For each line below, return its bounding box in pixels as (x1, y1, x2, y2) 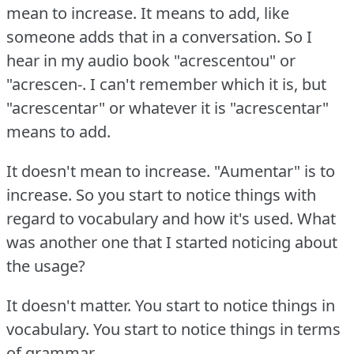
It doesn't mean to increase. (6, 160, 210, 183)
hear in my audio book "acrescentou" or (6, 50, 296, 72)
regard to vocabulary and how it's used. (6, 208, 293, 230)
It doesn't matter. (6, 295, 131, 317)
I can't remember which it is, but (90, 73, 326, 96)
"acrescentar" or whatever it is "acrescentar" (6, 97, 329, 119)
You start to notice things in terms (93, 318, 341, 341)
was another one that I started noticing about (6, 232, 337, 254)
